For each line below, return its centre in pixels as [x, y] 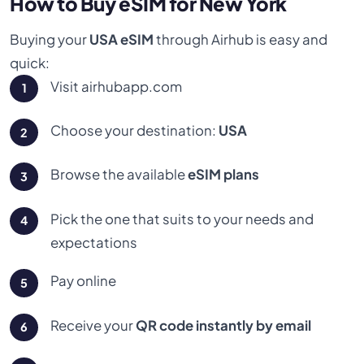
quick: [30, 63]
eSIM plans [223, 175]
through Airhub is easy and [241, 39]
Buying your [50, 39]
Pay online [83, 281]
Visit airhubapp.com [116, 86]
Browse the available [119, 175]
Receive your [93, 325]
